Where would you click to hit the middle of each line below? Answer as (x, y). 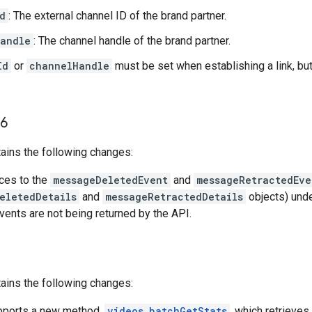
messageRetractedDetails (174, 196)
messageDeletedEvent (110, 180)
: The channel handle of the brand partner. (132, 40)
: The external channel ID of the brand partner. (117, 15)
